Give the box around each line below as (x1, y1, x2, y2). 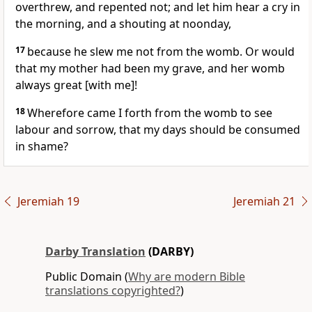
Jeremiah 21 (233, 194, 295, 210)
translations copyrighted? (45, 283, 180, 299)
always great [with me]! (15, 77, 137, 93)
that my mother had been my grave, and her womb (15, 61, 285, 77)
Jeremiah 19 (17, 194, 79, 210)
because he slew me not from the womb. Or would (27, 44, 295, 60)
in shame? (15, 139, 68, 155)
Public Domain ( (45, 269, 128, 285)
